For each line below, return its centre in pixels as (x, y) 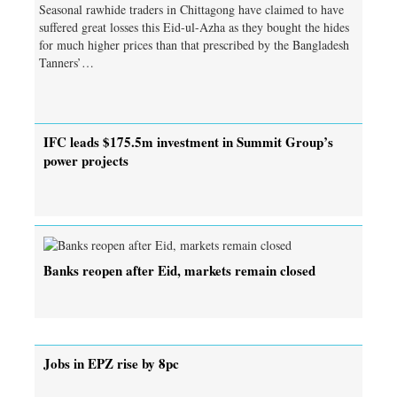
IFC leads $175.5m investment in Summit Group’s (188, 141)
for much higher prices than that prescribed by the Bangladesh (194, 44)
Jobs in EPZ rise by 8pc (111, 363)
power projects (86, 160)
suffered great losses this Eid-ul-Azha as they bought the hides (194, 27)
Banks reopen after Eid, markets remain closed (179, 270)
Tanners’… (66, 62)
